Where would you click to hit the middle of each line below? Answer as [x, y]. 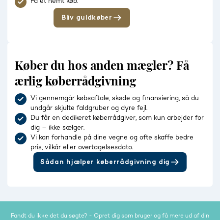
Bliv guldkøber [87, 18]
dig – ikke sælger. [57, 128]
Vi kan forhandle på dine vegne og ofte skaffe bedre [112, 138]
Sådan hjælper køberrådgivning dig [105, 162]
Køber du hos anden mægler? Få [102, 65]
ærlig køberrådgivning [75, 81]
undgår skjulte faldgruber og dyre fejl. [89, 108]
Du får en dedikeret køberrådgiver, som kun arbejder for [117, 118]
